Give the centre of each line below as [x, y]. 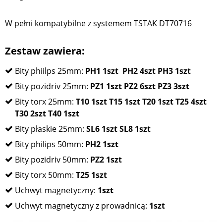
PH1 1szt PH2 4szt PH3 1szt [138, 71]
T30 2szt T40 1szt [47, 114]
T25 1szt [91, 175]
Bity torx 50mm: [45, 175]
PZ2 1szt [106, 160]
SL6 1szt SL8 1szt [118, 129]
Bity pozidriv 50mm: [53, 160]
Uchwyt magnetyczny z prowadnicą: [82, 206]
